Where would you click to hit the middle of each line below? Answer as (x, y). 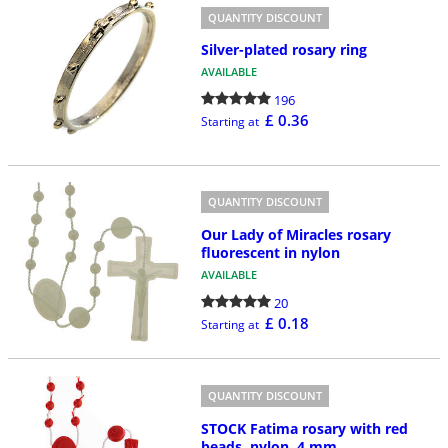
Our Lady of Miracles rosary (295, 234)
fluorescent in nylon (270, 252)
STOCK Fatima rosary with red (304, 428)
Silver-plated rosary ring (283, 50)
